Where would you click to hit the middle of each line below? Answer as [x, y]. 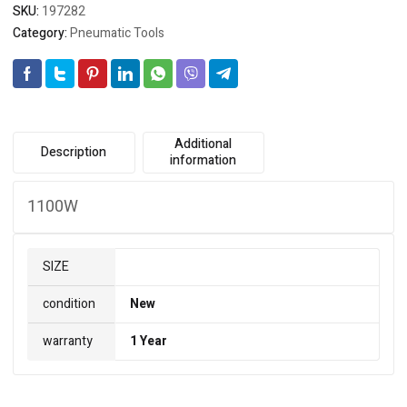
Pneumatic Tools [117, 33]
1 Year [149, 341]
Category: [41, 33]
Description [74, 152]
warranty [68, 341]
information [203, 160]
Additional [203, 144]
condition [69, 304]
